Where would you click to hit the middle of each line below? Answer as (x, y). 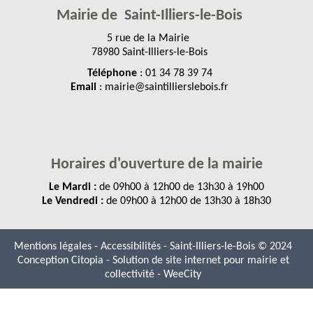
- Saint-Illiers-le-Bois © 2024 (228, 246)
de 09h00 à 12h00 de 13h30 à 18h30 (187, 201)
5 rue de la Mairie (150, 38)
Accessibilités (132, 246)
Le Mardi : (73, 187)
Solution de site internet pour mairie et (201, 260)
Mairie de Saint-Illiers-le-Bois (150, 15)
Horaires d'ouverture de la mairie (156, 164)
